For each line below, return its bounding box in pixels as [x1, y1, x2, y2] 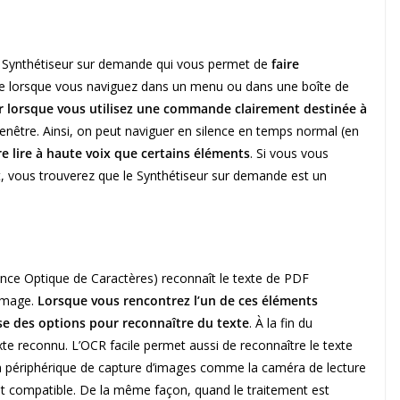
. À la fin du [249, 314, 312, 332]
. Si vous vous [250, 145, 329, 162]
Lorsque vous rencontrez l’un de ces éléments [37, 292, 318, 310]
